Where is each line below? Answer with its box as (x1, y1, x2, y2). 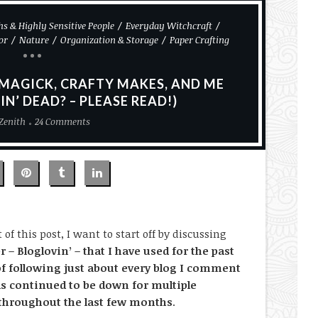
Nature (18, 33, 49, 46)
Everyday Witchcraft (126, 19, 212, 32)
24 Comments (34, 115, 90, 128)
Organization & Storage (60, 33, 158, 46)
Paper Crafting (169, 33, 229, 46)
